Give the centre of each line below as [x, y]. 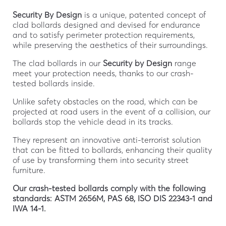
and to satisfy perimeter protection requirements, [103, 35]
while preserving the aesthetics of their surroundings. [110, 45]
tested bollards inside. [53, 83]
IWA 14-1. [29, 208]
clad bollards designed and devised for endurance [106, 24]
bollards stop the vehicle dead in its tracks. [93, 121]
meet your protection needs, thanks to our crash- [103, 73]
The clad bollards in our [58, 63]
